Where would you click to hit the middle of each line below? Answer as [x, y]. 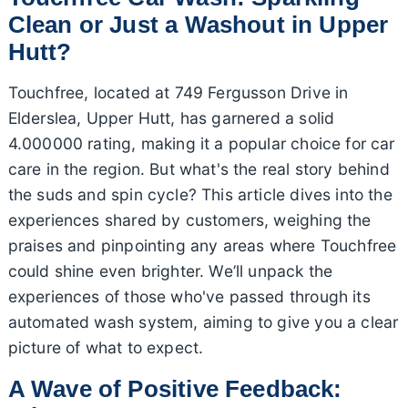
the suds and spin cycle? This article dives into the [200, 194]
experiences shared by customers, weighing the [189, 219]
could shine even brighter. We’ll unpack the [170, 270]
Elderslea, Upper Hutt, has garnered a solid [171, 117]
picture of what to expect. [106, 347]
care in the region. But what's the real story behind [199, 168]
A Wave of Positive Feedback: [175, 388]
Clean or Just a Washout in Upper [198, 24]
